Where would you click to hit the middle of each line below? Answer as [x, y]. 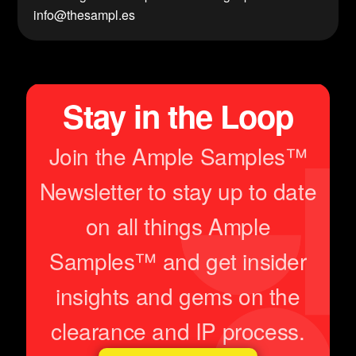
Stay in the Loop [178, 116]
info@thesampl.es [85, 15]
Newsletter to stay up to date [178, 191]
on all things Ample [178, 226]
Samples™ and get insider [178, 261]
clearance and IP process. [178, 331]
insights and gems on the [178, 296]
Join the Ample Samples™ [178, 156]
